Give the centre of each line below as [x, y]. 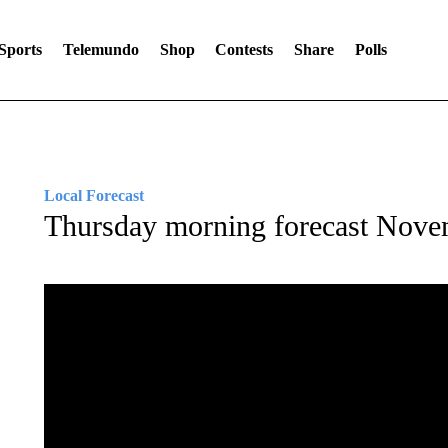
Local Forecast [93, 195]
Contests [244, 49]
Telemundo [100, 49]
